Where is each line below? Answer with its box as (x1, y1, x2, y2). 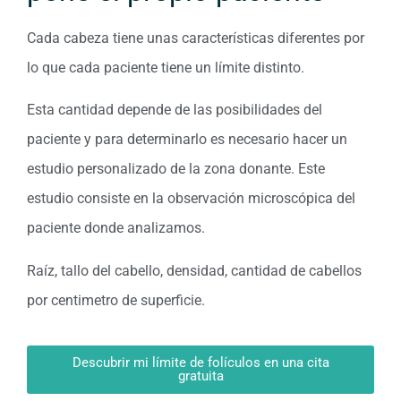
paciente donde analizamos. (27, 219, 205, 237)
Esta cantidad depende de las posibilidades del (27, 101, 322, 119)
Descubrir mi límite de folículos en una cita (72, 354, 329, 371)
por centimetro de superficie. (27, 291, 205, 309)
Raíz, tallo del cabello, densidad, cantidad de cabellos (27, 261, 362, 279)
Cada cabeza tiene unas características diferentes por (27, 30, 364, 47)
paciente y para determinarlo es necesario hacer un (27, 131, 347, 149)
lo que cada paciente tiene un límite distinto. (27, 59, 304, 77)
